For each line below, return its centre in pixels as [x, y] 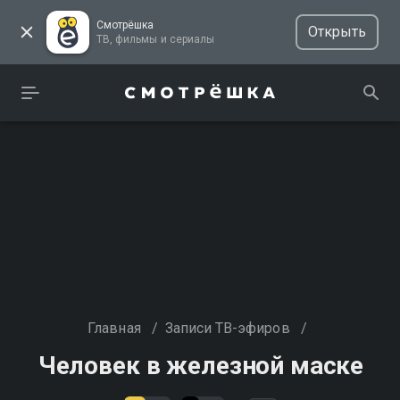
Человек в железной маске [201, 366]
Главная [114, 328]
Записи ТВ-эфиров [227, 328]
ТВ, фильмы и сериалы [192, 39]
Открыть [337, 32]
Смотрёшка [125, 25]
